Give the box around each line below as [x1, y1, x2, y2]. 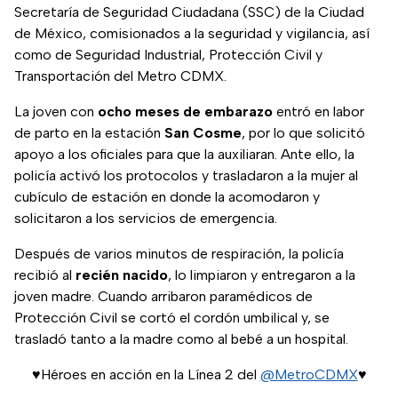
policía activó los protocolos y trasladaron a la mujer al [14, 167, 358, 185]
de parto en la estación [14, 124, 164, 142]
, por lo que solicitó [242, 124, 365, 142]
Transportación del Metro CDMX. [14, 68, 227, 85]
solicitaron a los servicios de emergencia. [14, 210, 277, 227]
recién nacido [76, 267, 168, 284]
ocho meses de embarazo [98, 103, 273, 121]
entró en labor [273, 103, 364, 121]
